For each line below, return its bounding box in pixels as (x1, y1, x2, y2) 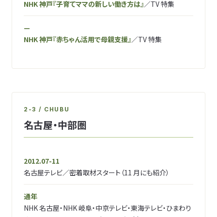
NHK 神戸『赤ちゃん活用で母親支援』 (24, 34, 131, 44)
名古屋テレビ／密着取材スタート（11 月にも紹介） (24, 168, 170, 177)
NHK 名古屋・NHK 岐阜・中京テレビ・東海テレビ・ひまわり (24, 203, 191, 213)
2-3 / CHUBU (24, 106, 70, 113)
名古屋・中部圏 (24, 118, 87, 132)
